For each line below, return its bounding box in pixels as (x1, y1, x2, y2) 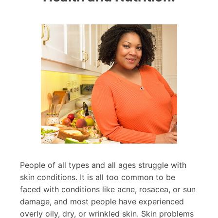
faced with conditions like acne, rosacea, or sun (20, 184, 196, 195)
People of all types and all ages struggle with (20, 160, 187, 170)
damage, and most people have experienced (20, 197, 184, 207)
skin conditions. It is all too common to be (20, 172, 176, 182)
